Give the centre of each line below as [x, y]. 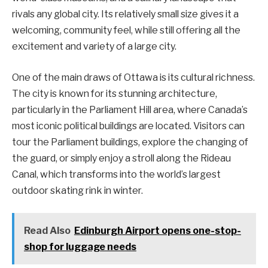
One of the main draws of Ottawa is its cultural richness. [133, 77]
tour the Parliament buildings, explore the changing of [130, 142]
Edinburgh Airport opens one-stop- [157, 231]
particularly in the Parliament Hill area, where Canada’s [130, 109]
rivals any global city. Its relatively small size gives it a [125, 14]
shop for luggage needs [80, 247]
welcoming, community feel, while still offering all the [126, 31]
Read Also [47, 231]
